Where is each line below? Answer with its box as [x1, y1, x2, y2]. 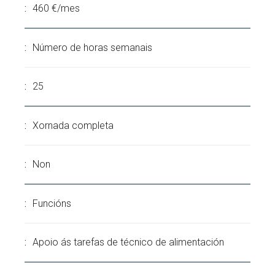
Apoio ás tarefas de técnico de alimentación [33, 236, 224, 248]
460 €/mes [33, 2, 80, 14]
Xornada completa [33, 120, 114, 131]
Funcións [33, 198, 71, 209]
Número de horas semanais [33, 42, 152, 53]
